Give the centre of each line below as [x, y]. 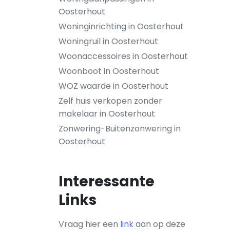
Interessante [107, 181]
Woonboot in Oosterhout [109, 71]
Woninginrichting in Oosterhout [121, 26]
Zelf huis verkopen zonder [110, 101]
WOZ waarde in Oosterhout [113, 86]
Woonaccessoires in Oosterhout [123, 56]
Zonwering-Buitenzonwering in [120, 129]
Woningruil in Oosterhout [108, 41]
